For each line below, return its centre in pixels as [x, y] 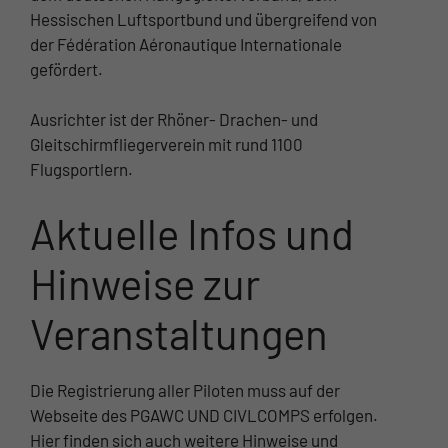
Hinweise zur [145, 282]
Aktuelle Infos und [192, 232]
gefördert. [66, 68]
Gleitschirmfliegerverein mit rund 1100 [166, 144]
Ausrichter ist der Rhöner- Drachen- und [174, 119]
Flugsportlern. [81, 169]
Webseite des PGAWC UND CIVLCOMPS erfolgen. [204, 414]
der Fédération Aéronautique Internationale [186, 43]
